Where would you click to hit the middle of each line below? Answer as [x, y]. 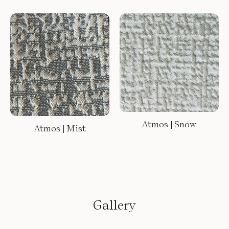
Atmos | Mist [60, 128]
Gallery [114, 204]
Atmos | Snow [169, 124]
